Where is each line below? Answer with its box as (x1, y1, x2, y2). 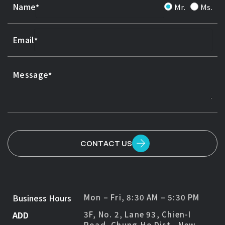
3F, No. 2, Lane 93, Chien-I (84, 208, 191, 219)
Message (13, 68, 49, 80)
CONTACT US (80, 138, 132, 149)
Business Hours (13, 191, 71, 204)
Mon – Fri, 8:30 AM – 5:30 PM (84, 191, 200, 202)
